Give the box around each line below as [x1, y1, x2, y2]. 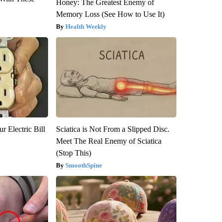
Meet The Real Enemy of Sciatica [55, 136, 162, 145]
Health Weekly [65, 22, 107, 30]
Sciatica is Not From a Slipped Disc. [55, 124, 169, 133]
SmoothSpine [65, 161, 102, 169]
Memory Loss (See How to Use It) [55, 9, 165, 18]
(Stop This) [55, 148, 91, 157]
